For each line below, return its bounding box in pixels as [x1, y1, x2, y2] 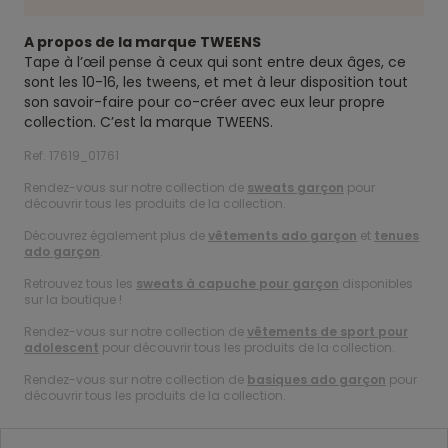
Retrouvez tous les [24, 275, 136, 292]
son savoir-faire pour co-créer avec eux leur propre [24, 92, 385, 112]
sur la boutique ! [24, 291, 122, 308]
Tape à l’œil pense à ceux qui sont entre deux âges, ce [24, 52, 406, 72]
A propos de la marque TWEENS [24, 32, 261, 52]
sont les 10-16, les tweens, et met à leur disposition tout [24, 72, 408, 92]
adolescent [24, 339, 99, 356]
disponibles [339, 275, 413, 292]
